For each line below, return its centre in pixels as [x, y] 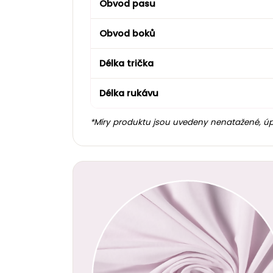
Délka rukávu [129, 94]
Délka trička [126, 64]
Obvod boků [127, 34]
